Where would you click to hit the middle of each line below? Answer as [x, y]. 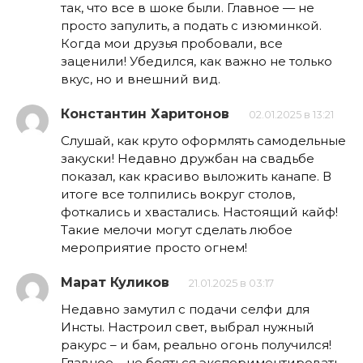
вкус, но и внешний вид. [141, 79]
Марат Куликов [115, 283]
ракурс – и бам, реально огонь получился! [196, 345]
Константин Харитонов [145, 114]
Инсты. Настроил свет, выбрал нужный [188, 327]
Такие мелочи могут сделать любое [177, 230]
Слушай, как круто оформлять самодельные [203, 141]
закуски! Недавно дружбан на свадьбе [188, 159]
